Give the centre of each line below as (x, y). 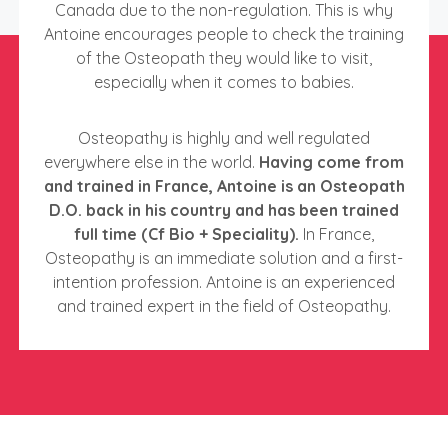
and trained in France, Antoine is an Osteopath (224, 186)
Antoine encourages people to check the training (224, 34)
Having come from (331, 162)
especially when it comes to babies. (224, 82)
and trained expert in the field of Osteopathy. (224, 306)
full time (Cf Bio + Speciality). (186, 234)
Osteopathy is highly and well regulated (224, 138)
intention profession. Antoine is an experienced (224, 282)
